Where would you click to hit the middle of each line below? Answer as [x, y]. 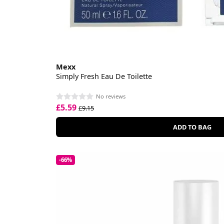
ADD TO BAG [192, 127]
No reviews [111, 96]
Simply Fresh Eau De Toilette [104, 76]
